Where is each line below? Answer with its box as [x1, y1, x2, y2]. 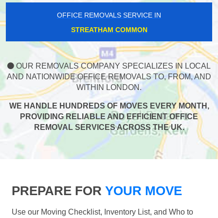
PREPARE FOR [12, 183, 102, 199]
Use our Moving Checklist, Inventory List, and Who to [12, 208, 193, 217]
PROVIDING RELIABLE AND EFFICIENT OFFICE [20, 112, 198, 121]
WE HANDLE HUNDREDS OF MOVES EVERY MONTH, [9, 102, 209, 110]
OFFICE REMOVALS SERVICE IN [57, 11, 161, 19]
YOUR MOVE [102, 183, 182, 199]
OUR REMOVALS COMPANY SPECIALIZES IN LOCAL [14, 62, 211, 71]
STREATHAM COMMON [71, 26, 147, 34]
